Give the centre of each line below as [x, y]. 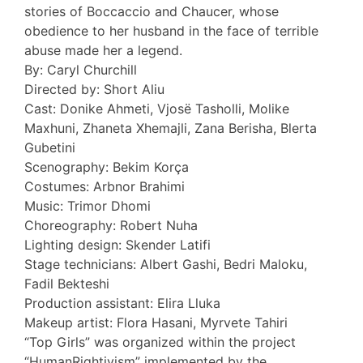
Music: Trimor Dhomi [88, 206]
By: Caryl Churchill [81, 70]
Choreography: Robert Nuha [111, 225]
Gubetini [50, 147]
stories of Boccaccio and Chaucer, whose [152, 11]
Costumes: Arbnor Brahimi [105, 186]
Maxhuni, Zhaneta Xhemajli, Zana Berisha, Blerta [171, 128]
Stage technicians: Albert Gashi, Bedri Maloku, [166, 264]
